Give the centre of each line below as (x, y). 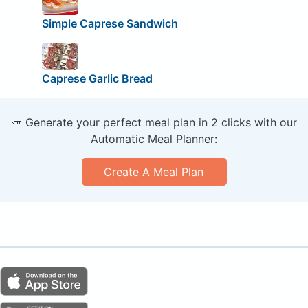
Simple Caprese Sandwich (110, 24)
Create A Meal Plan (154, 172)
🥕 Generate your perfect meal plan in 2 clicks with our (154, 122)
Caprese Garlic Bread (97, 78)
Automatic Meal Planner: (154, 139)
